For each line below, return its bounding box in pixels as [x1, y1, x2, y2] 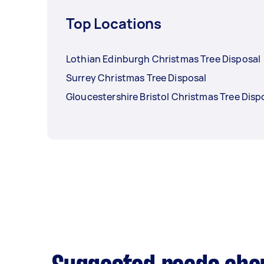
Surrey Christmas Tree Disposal [66, 71, 207, 84]
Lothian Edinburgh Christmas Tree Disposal [66, 52, 261, 65]
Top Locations [66, 13, 162, 33]
